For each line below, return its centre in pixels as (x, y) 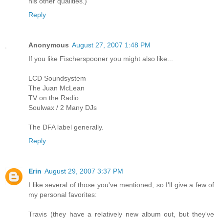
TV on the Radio (54, 98)
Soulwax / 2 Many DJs (63, 108)
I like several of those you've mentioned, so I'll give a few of (121, 185)
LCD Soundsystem (57, 78)
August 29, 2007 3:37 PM (84, 171)
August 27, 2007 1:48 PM (111, 45)
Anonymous (49, 45)
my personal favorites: (63, 195)
